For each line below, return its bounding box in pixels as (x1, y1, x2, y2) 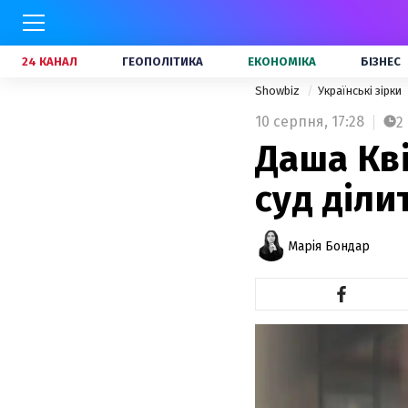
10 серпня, (255, 113, 328, 130)
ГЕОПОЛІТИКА (122, 55, 203, 68)
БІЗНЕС (361, 55, 401, 68)
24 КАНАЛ (22, 55, 77, 68)
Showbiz (255, 84, 302, 97)
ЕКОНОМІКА (248, 55, 316, 68)
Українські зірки (318, 84, 404, 97)
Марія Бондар (288, 238, 370, 254)
